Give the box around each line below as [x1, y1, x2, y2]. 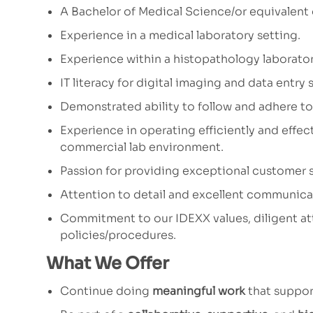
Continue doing [60, 284, 152, 299]
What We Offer [46, 253, 169, 275]
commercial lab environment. [60, 140, 224, 155]
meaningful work [152, 284, 245, 299]
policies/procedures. [60, 228, 176, 243]
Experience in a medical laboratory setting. [60, 28, 300, 43]
